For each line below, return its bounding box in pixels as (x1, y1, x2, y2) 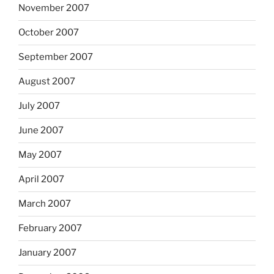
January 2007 (18, 247, 76, 259)
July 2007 (18, 100, 60, 112)
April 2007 (18, 174, 64, 185)
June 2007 (18, 125, 64, 136)
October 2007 (18, 27, 79, 39)
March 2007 (18, 198, 71, 210)
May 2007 (18, 149, 62, 161)
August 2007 (18, 76, 75, 87)
